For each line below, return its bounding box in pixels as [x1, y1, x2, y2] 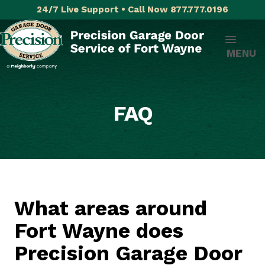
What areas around [14, 196, 207, 221]
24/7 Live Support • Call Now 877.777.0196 [37, 4, 228, 15]
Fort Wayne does [14, 218, 183, 243]
